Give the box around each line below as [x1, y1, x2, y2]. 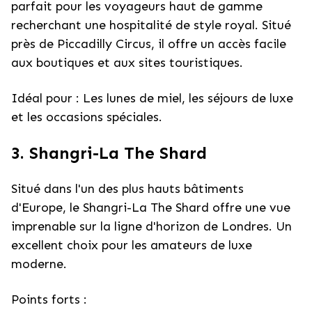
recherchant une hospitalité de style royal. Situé [11, 17, 291, 33]
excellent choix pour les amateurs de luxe [11, 237, 252, 253]
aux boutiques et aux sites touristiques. [11, 55, 243, 70]
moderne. [11, 256, 67, 272]
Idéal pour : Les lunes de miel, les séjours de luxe [11, 91, 293, 106]
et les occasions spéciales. [11, 109, 162, 125]
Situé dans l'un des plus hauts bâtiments [11, 181, 244, 196]
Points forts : [11, 292, 87, 307]
